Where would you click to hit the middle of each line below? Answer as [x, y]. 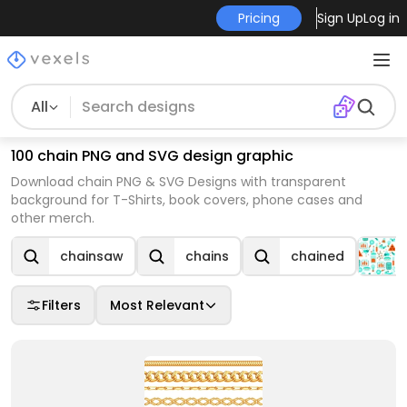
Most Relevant [157, 305]
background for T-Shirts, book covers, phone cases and [187, 200]
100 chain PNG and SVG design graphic [152, 156]
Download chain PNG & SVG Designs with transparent [179, 182]
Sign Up [340, 18]
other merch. [53, 218]
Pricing [258, 18]
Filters [61, 305]
